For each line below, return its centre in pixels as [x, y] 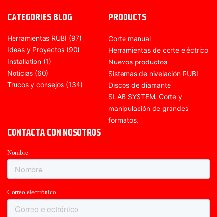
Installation [24, 62]
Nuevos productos [138, 62]
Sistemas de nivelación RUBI [153, 74]
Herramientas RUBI [37, 38]
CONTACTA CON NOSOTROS [54, 133]
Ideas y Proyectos [36, 50]
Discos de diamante [140, 85]
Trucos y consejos [36, 85]
